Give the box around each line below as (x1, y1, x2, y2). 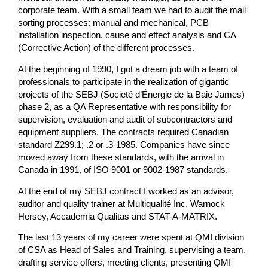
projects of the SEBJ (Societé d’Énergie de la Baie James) (18, 90, 245, 99)
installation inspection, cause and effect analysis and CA (18, 31, 236, 41)
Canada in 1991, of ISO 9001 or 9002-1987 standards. (18, 165, 229, 175)
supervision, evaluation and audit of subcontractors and (18, 115, 233, 124)
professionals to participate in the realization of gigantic (18, 77, 230, 87)
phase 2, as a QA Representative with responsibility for (18, 102, 232, 112)
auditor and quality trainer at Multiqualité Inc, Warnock (18, 199, 226, 209)
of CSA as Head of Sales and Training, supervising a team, (18, 245, 246, 255)
